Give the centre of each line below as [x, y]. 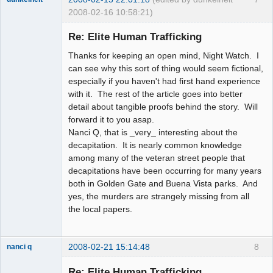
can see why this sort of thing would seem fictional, [166, 68]
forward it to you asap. [112, 119]
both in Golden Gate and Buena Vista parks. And [163, 183]
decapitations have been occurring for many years [165, 170]
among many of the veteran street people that [157, 158]
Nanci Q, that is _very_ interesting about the [153, 132]
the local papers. [100, 209]
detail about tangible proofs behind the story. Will [163, 106]
